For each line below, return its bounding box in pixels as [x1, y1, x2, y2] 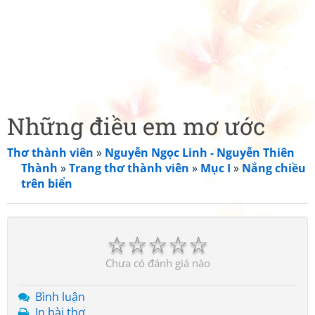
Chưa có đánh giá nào [105, 256, 210, 270]
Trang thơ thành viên [69, 160, 189, 176]
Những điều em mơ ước [7, 110, 265, 141]
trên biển [21, 176, 72, 191]
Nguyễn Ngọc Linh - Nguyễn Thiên [105, 145, 295, 160]
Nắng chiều [242, 160, 306, 176]
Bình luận [35, 289, 85, 304]
